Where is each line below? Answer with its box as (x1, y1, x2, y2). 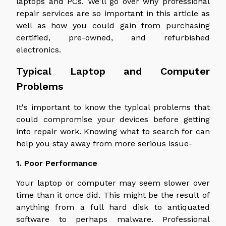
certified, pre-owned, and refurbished (16, 32, 210, 42)
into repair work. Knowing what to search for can (16, 126, 210, 136)
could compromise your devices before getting (16, 114, 210, 124)
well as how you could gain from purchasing (16, 20, 210, 30)
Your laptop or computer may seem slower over (16, 178, 210, 188)
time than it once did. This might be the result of (16, 190, 210, 200)
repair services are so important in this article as (16, 8, 210, 18)
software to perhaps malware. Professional (16, 214, 210, 224)
